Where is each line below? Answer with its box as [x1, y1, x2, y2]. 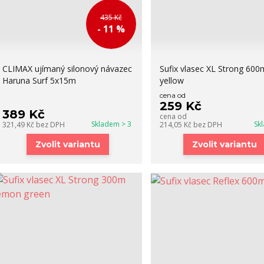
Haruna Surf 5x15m [2, 75, 76, 86]
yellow [159, 75, 184, 86]
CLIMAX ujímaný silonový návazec [2, 63, 132, 74]
